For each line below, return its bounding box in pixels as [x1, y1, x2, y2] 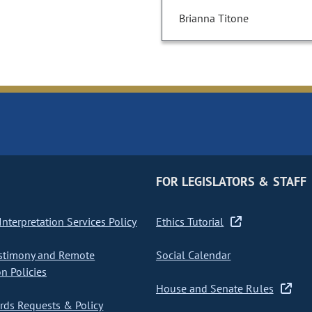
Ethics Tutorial [155, 214, 224, 229]
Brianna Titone [179, 11, 249, 26]
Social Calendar [155, 248, 231, 263]
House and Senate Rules [155, 281, 274, 296]
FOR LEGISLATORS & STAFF [155, 173, 306, 190]
